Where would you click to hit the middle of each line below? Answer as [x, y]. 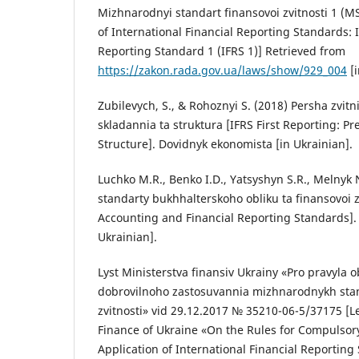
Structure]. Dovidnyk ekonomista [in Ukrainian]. [225, 143]
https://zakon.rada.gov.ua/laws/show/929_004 [222, 70]
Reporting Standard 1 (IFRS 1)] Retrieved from [222, 50]
